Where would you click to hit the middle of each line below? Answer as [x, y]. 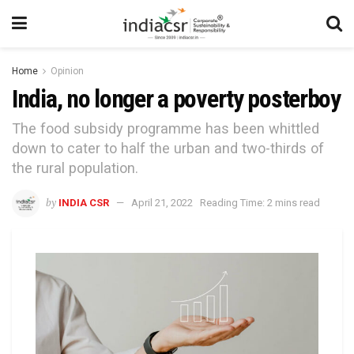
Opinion [67, 71]
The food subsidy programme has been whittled [166, 129]
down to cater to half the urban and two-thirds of [168, 149]
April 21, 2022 [162, 203]
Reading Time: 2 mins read [260, 203]
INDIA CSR [84, 203]
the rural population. [75, 168]
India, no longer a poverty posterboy [176, 98]
